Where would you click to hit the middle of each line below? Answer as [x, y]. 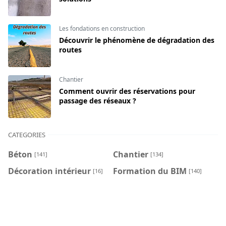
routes [70, 49]
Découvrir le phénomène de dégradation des [137, 40]
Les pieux [27, 218]
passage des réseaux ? [98, 100]
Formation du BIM [150, 171]
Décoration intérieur [49, 171]
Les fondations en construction [102, 28]
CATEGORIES [27, 134]
